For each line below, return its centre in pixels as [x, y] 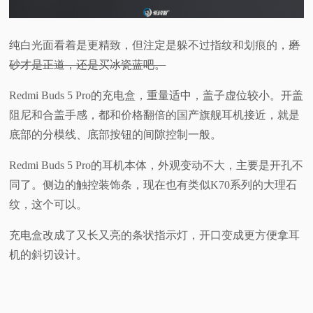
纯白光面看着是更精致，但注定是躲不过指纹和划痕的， [149, 45]
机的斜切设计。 [49, 255]
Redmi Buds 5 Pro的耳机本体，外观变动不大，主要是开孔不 [156, 166]
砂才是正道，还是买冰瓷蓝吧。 [88, 65]
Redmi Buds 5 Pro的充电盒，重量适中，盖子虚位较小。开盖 [156, 96]
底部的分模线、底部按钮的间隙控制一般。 [116, 135]
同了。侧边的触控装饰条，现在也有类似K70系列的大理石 [153, 185]
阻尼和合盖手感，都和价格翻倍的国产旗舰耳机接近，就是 [155, 115]
